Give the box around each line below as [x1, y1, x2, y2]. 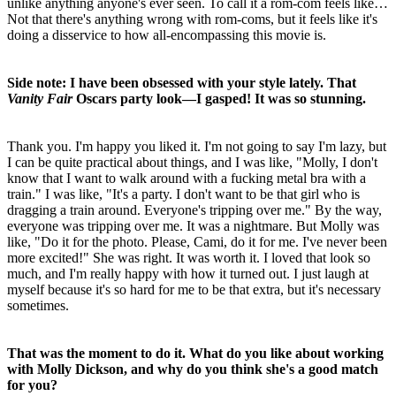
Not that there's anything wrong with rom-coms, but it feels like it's [7, 11, 377, 27]
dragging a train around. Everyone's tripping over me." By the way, [7, 202, 382, 218]
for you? [7, 377, 57, 393]
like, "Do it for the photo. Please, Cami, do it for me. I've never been [7, 234, 387, 250]
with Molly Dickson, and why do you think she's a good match [7, 362, 378, 377]
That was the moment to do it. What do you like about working [7, 346, 384, 362]
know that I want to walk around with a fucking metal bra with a [7, 171, 366, 187]
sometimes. [7, 298, 69, 314]
